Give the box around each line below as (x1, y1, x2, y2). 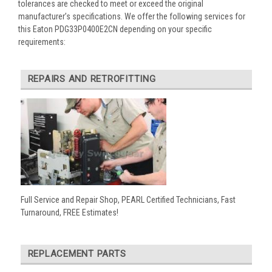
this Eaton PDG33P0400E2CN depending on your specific (18, 24, 212, 34)
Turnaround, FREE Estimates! (20, 208, 118, 218)
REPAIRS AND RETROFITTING (27, 73, 156, 84)
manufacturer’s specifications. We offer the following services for (18, 11, 245, 21)
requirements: (18, 36, 66, 47)
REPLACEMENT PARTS (27, 248, 126, 260)
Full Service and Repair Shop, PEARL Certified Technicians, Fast (20, 195, 236, 205)
